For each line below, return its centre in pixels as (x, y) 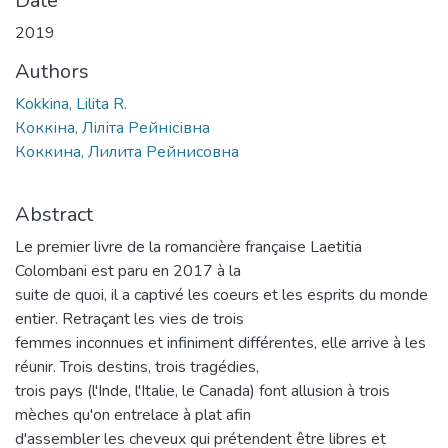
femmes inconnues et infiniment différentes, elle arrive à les (220, 342)
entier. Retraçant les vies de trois (129, 318)
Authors (52, 71)
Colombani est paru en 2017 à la (128, 270)
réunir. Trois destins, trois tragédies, (137, 366)
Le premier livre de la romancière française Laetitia (188, 246)
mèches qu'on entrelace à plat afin (133, 414)
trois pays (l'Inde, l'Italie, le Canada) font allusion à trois (202, 390)
